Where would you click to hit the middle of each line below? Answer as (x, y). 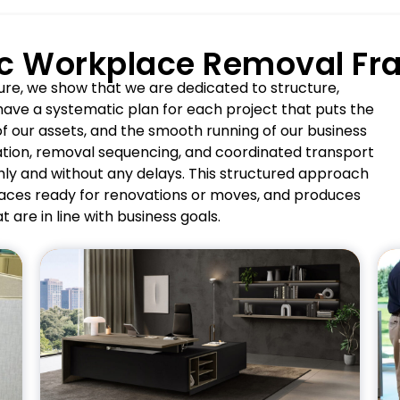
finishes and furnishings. (208, 370)
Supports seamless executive (192, 389)
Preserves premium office (203, 351)
